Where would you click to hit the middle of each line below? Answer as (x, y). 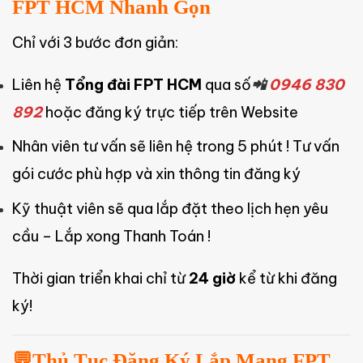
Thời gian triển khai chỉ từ (100, 278)
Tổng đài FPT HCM (132, 84)
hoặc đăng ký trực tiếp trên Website (172, 112)
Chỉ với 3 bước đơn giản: (95, 42)
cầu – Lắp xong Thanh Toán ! (111, 236)
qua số (226, 84)
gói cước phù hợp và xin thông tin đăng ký (156, 174)
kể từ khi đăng (286, 278)
